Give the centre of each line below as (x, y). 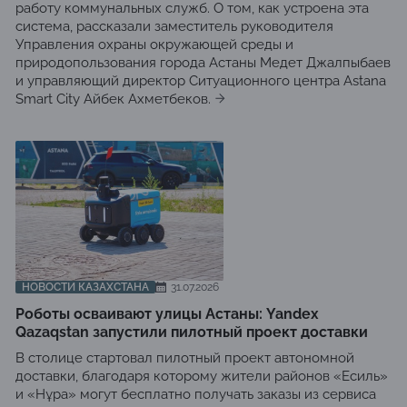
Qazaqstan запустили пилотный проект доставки (192, 332)
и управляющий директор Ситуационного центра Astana (201, 81)
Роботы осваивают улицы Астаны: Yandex (167, 314)
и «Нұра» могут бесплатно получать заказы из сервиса (196, 394)
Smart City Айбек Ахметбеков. (113, 99)
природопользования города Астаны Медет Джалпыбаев (203, 63)
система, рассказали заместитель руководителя (174, 26)
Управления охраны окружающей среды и (154, 45)
